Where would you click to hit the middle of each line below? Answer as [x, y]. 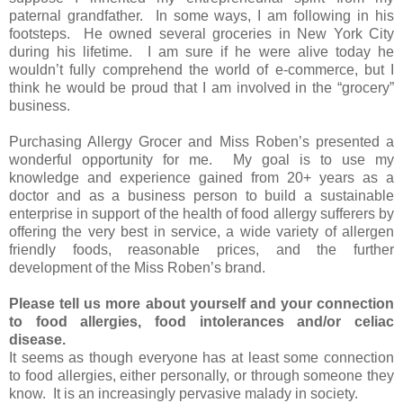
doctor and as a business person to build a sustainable [201, 195]
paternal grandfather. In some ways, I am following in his [201, 15]
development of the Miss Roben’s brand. [143, 267]
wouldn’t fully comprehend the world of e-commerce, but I [201, 69]
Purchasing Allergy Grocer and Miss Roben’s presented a [201, 141]
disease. [37, 339]
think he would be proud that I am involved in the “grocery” [201, 87]
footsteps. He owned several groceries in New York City [201, 33]
